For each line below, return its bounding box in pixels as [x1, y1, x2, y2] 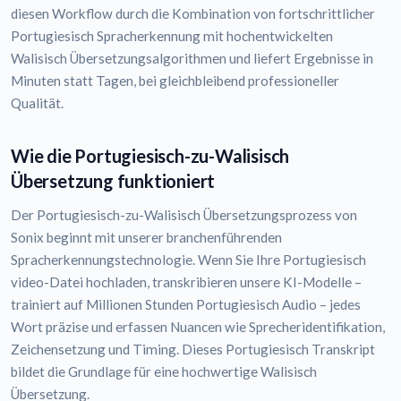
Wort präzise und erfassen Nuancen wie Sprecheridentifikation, [11, 319, 385, 336]
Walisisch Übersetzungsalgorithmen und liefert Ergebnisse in [11, 50, 373, 67]
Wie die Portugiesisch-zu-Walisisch [11, 145, 290, 167]
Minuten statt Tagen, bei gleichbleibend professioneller [11, 73, 339, 90]
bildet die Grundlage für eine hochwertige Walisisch [11, 363, 317, 380]
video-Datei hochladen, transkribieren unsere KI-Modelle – [11, 274, 362, 291]
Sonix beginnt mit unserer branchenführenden [11, 229, 282, 246]
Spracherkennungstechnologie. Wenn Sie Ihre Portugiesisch [11, 252, 366, 269]
